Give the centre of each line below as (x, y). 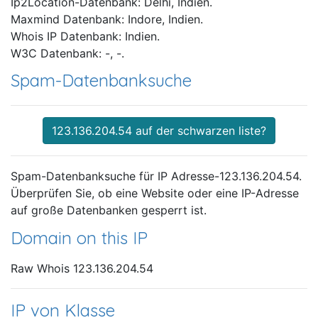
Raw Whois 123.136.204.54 (82, 268)
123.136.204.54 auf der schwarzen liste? (159, 131)
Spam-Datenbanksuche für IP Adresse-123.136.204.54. (156, 176)
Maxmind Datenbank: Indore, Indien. (107, 20)
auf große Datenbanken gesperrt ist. (109, 210)
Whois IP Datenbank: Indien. (85, 37)
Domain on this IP (79, 238)
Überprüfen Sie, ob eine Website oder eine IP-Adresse (155, 193)
